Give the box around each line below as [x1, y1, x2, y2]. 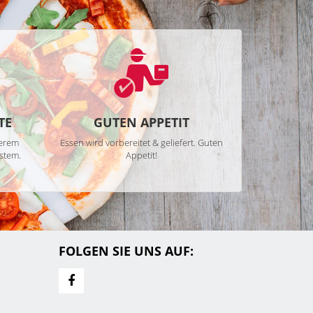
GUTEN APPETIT [94, 114, 190, 131]
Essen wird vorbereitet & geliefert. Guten [60, 136, 224, 149]
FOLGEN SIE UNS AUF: [58, 242, 194, 259]
